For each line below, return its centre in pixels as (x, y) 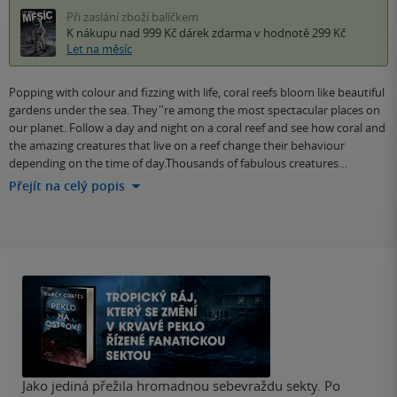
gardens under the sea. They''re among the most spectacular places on (195, 110)
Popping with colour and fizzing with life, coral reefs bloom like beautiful (197, 93)
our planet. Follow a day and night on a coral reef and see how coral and (197, 128)
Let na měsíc (99, 49)
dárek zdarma (215, 33)
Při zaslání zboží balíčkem (132, 17)
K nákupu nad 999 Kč (123, 33)
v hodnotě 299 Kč (299, 33)
